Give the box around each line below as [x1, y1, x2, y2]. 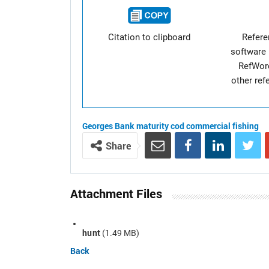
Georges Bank [82, 120, 134, 131]
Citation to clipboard [108, 32, 191, 43]
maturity [136, 120, 169, 131]
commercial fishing [186, 120, 259, 131]
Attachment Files [70, 186, 162, 201]
